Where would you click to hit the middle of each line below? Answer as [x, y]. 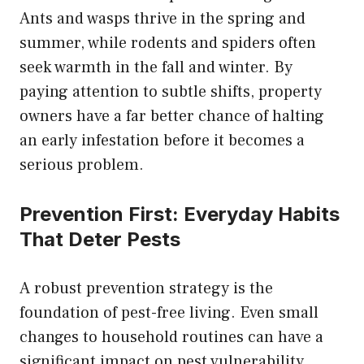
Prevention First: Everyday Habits [180, 214]
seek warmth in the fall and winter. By [156, 67]
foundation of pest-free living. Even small [169, 312]
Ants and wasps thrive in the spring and [162, 18]
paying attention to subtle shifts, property [171, 91]
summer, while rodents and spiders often [168, 43]
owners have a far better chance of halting [172, 116]
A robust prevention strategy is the [146, 288]
